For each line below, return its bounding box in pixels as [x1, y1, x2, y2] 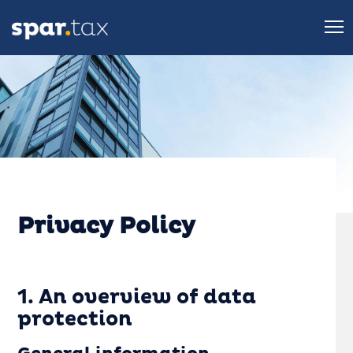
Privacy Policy [17, 215, 196, 238]
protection [17, 310, 133, 329]
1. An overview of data [17, 288, 257, 307]
